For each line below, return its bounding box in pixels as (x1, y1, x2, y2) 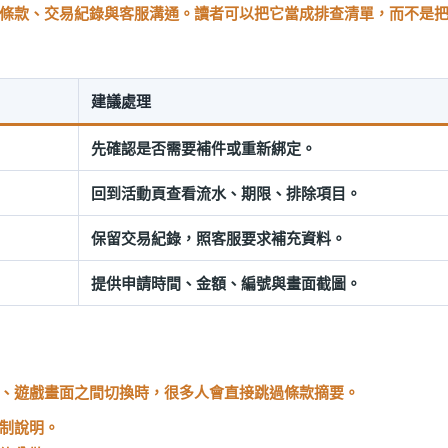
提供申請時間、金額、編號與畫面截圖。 (91, 272, 361, 293)
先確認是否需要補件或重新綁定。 (91, 137, 316, 158)
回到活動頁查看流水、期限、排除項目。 (91, 182, 361, 203)
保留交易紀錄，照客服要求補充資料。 (91, 227, 346, 248)
